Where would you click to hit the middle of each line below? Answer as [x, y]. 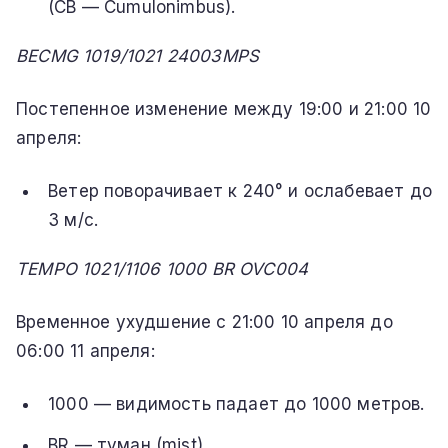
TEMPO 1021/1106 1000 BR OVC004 [162, 268]
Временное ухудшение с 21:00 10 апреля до [204, 321]
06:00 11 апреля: [85, 350]
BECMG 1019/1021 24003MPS [138, 55]
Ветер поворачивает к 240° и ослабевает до [240, 190]
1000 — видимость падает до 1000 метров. [236, 403]
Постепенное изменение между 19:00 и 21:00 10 [224, 108]
